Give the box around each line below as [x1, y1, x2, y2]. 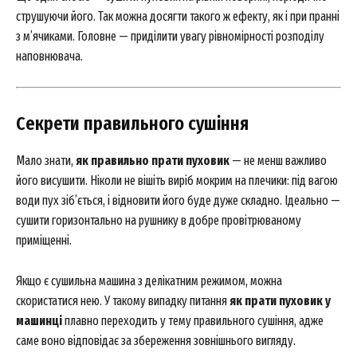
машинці [16, 313, 62, 328]
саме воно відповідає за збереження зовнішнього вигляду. [16, 333, 296, 348]
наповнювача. [16, 49, 83, 64]
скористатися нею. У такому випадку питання [16, 293, 229, 308]
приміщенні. [16, 233, 72, 248]
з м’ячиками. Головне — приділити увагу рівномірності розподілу [16, 29, 324, 44]
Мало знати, [16, 153, 76, 168]
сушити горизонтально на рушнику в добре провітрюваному [16, 213, 301, 228]
